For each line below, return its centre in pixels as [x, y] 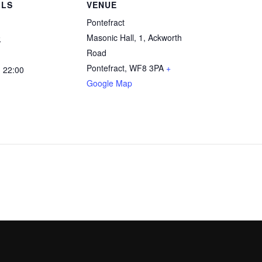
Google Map [109, 83]
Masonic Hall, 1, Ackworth [134, 37]
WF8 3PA [146, 68]
